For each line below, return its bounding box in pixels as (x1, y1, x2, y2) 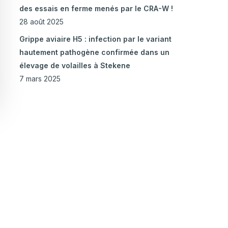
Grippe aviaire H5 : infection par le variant (19, 35, 172, 44)
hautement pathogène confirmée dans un (19, 48, 169, 57)
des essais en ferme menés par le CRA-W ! (19, 4, 173, 13)
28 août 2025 (19, 17, 64, 26)
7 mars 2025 (19, 74, 61, 83)
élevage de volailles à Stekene (19, 61, 130, 70)
